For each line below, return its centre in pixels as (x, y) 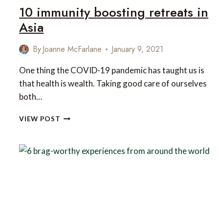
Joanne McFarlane (72, 49)
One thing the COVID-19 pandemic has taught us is (112, 70)
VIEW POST (40, 119)
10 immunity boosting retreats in (114, 12)
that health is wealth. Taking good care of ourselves (113, 84)
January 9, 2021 (138, 49)
